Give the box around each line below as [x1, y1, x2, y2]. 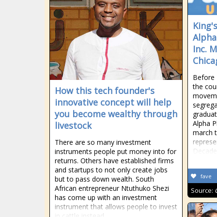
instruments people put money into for [55, 147, 176, 156]
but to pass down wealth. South [55, 174, 154, 184]
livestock [55, 120, 92, 131]
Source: [191, 186, 215, 195]
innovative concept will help [55, 96, 171, 108]
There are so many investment [55, 138, 151, 147]
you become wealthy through [55, 108, 177, 120]
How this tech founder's [55, 85, 155, 96]
